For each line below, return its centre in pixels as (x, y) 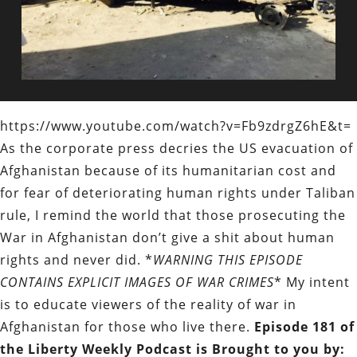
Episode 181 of (304, 326)
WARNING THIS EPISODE (228, 259)
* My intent (312, 282)
